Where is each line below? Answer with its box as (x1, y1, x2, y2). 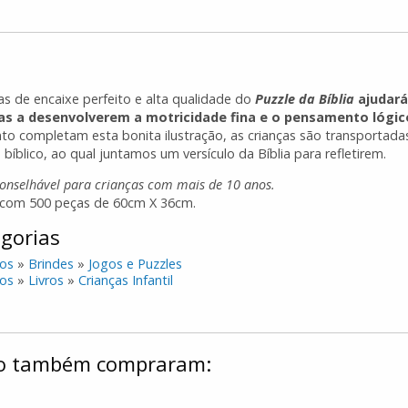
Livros (28, 270, 65, 289)
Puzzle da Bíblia (255, 89, 355, 107)
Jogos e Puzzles (88, 254, 183, 272)
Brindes (28, 254, 75, 272)
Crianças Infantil (78, 270, 174, 289)
